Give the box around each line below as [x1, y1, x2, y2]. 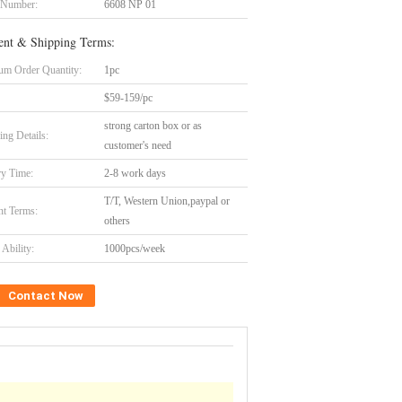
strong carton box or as [104, 119, 202, 132]
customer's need [104, 139, 171, 152]
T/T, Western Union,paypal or [104, 195, 230, 207]
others [104, 214, 130, 227]
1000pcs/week [104, 242, 165, 255]
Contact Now [8, 289, 83, 302]
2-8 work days [104, 167, 166, 179]
